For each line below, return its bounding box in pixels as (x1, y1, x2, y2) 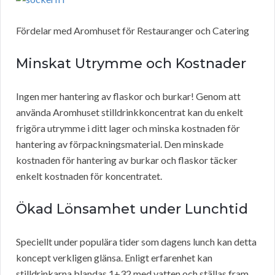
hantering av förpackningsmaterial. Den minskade (16, 138, 223, 150)
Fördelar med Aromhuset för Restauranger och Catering (16, 25, 249, 37)
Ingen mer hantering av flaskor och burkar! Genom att (16, 90, 241, 103)
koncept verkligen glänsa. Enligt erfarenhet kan (16, 252, 212, 264)
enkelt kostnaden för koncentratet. (16, 170, 162, 182)
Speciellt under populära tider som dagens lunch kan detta (16, 236, 257, 248)
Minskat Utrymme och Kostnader (16, 55, 246, 72)
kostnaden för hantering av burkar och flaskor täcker (16, 154, 238, 166)
